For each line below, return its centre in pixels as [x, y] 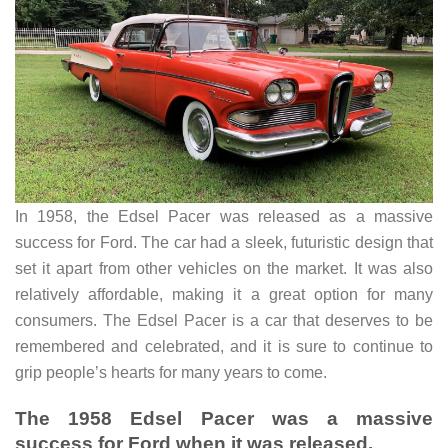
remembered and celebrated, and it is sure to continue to [224, 347]
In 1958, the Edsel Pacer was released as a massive [224, 217]
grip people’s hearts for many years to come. [171, 373]
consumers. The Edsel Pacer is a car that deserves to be [224, 321]
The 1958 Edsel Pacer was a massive [224, 418]
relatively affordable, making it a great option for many [224, 295]
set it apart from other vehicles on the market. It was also [224, 269]
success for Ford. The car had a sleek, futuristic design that [224, 243]
